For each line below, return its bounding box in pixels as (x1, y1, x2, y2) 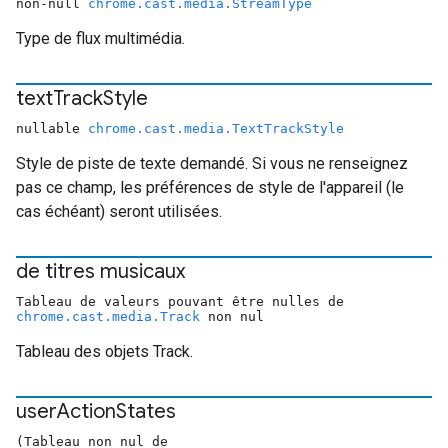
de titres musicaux (16, 259, 185, 284)
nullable (16, 121, 88, 136)
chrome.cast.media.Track (16, 309, 200, 324)
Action (57, 399, 116, 424)
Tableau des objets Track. (16, 342, 193, 361)
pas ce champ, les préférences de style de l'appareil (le (16, 178, 404, 197)
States (116, 399, 176, 424)
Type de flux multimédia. (16, 29, 185, 48)
